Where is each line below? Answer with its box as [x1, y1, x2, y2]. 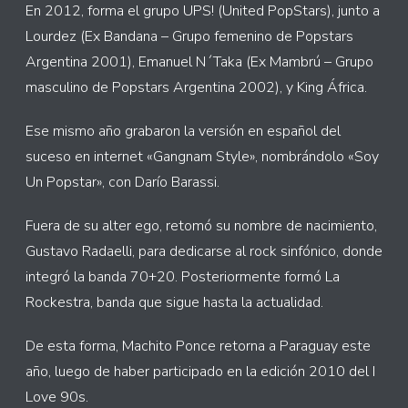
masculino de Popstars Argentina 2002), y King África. [25, 77, 367, 97]
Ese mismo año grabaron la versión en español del [25, 121, 341, 141]
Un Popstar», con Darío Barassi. [25, 172, 219, 192]
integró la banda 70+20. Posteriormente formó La [25, 267, 340, 287]
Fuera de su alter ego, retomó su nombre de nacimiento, [25, 216, 377, 236]
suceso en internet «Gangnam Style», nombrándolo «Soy [25, 147, 379, 167]
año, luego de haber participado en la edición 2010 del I [25, 362, 375, 382]
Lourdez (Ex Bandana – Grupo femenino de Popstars [25, 26, 353, 46]
